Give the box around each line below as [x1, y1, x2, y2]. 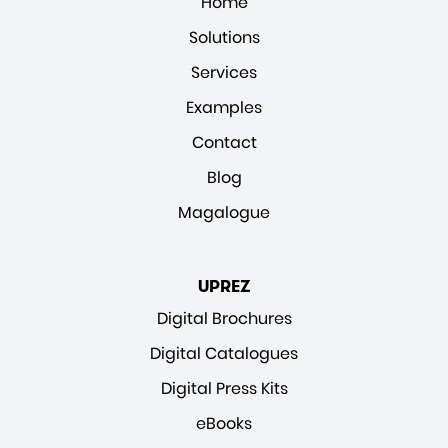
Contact [191, 130, 257, 154]
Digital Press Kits [160, 376, 288, 400]
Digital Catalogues [150, 341, 298, 365]
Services [191, 60, 257, 84]
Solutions [188, 25, 260, 49]
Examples [186, 95, 262, 119]
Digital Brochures [156, 306, 292, 330]
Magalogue [178, 200, 270, 224]
